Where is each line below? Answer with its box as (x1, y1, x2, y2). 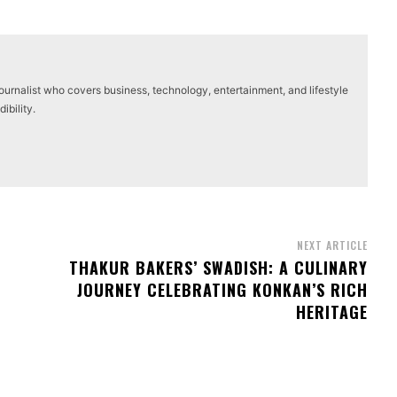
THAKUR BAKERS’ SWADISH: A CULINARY (68, 256, 368, 280)
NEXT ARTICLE (296, 237, 368, 253)
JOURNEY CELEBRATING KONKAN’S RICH (76, 278, 368, 302)
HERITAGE (295, 300, 368, 324)
